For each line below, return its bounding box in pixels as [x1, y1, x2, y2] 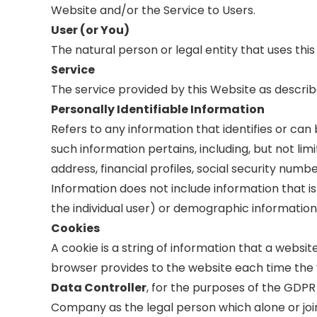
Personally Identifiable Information [51, 100, 265, 117]
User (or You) [51, 21, 129, 38]
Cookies [51, 219, 100, 236]
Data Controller [51, 279, 146, 296]
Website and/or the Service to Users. [51, 1, 255, 18]
